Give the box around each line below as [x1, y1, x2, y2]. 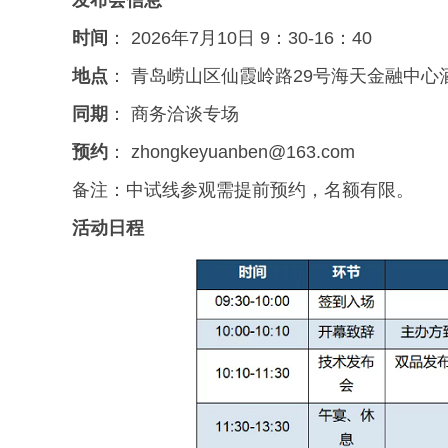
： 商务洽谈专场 [108, 104, 239, 124]
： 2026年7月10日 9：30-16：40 [108, 28, 372, 48]
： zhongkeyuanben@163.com [108, 142, 355, 162]
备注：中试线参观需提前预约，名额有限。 [72, 180, 414, 200]
